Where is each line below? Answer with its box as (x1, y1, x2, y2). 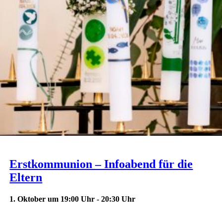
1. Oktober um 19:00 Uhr (9, 195, 95, 204)
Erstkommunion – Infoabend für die (9, 158, 193, 171)
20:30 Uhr (101, 195, 136, 204)
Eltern (9, 171, 43, 184)
